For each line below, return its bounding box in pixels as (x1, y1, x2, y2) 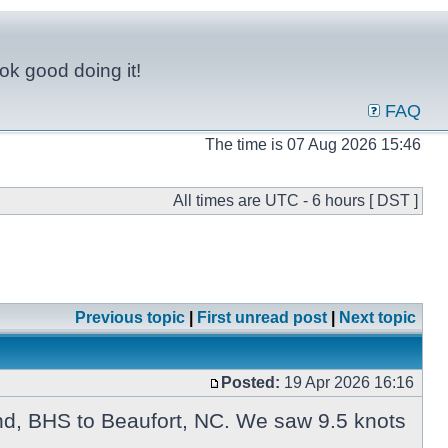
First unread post (197, 309, 327, 326)
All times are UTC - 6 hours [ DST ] (173, 192, 418, 209)
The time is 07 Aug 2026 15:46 (205, 136, 421, 153)
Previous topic (75, 309, 185, 326)
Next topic (339, 309, 416, 326)
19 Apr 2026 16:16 (280, 374, 418, 391)
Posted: (221, 374, 280, 391)
